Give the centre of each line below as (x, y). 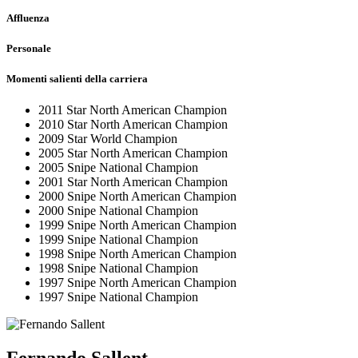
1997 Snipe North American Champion (137, 283)
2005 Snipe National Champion (118, 168)
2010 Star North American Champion (133, 125)
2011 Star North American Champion (133, 110)
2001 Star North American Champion (133, 182)
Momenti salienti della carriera (77, 79)
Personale (29, 48)
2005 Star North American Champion (133, 153)
